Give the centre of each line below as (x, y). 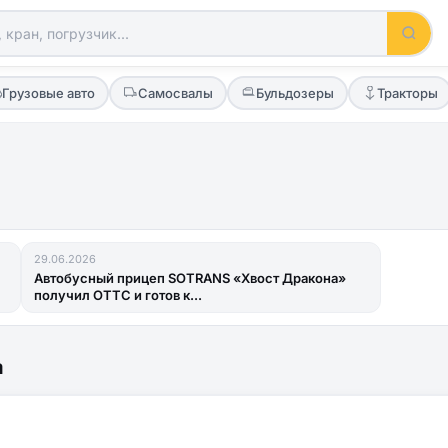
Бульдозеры (294, 92)
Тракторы (407, 92)
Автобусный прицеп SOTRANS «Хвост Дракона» (189, 278)
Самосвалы (175, 92)
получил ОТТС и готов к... (117, 295)
